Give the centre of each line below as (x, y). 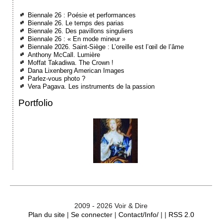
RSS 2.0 (181, 214)
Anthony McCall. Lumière (64, 55)
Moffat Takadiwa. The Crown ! (71, 62)
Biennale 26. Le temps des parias (76, 23)
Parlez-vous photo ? (57, 78)
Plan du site (46, 214)
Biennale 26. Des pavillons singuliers (81, 31)
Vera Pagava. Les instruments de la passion (91, 86)
